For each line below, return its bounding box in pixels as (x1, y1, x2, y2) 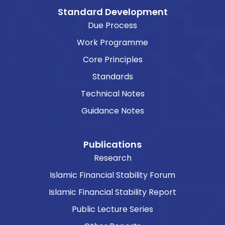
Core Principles (82, 53, 143, 65)
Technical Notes (80, 87, 145, 99)
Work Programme (77, 36, 148, 48)
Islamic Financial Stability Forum (50, 169, 175, 181)
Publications (83, 138, 142, 151)
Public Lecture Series (72, 203, 153, 215)
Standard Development (57, 5, 168, 18)
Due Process (88, 19, 137, 31)
